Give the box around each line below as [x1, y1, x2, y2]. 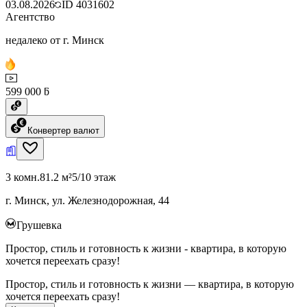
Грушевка [16, 219, 62, 231]
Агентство [5, 10, 55, 23]
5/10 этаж [72, 171, 116, 183]
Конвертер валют [27, 125, 99, 136]
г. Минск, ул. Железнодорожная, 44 [5, 194, 169, 206]
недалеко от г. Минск [5, 34, 104, 46]
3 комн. [5, 171, 40, 183]
